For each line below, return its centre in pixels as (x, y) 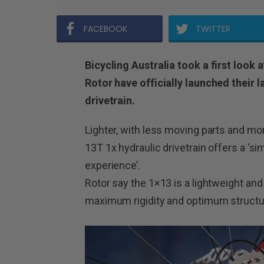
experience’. (113, 166)
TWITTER (213, 29)
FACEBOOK (105, 29)
